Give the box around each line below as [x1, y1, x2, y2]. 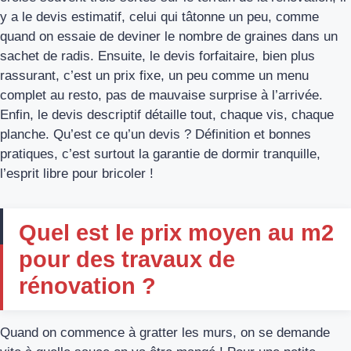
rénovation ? [19, 273, 156, 299]
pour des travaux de [19, 247, 235, 273]
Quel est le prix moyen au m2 [19, 220, 334, 246]
